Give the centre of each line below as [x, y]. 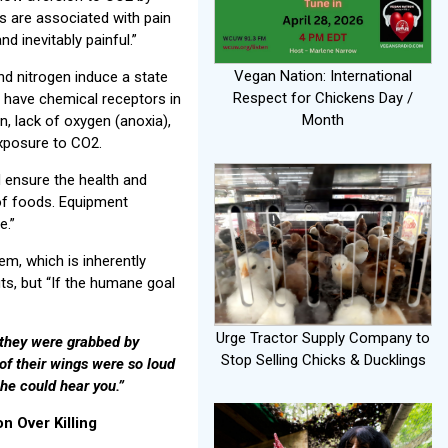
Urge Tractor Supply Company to [323, 338]
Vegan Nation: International [323, 75]
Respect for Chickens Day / [323, 97]
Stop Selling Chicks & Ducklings [323, 360]
